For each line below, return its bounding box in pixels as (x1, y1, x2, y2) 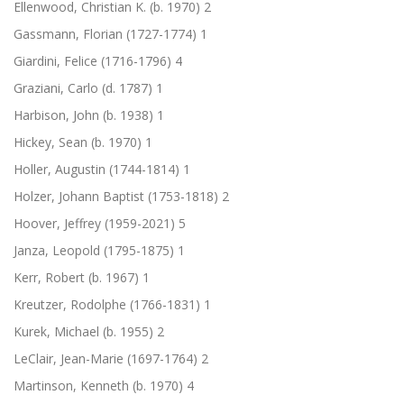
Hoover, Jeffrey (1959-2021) (14, 214, 179, 232)
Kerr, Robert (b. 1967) (14, 268, 142, 286)
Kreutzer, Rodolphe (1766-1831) (14, 295, 204, 313)
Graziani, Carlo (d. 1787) (14, 78, 156, 96)
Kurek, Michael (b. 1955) (14, 322, 157, 340)
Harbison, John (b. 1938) (14, 106, 157, 124)
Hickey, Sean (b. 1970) (14, 133, 145, 151)
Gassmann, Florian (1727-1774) (14, 24, 200, 42)
